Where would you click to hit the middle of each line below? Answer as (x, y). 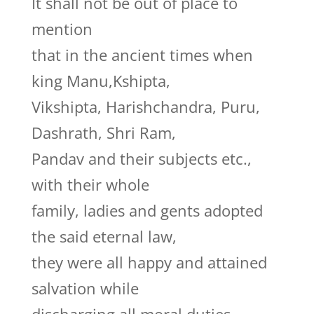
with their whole (90, 184)
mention (62, 29)
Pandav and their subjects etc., (141, 158)
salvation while (85, 288)
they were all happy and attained (149, 262)
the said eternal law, (104, 236)
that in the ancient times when (142, 55)
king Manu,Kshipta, (101, 81)
